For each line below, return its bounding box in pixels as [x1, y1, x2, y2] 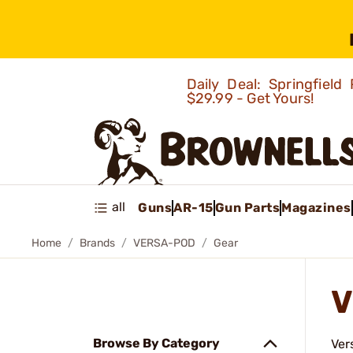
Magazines [281, 199, 351, 215]
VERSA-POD [133, 236, 195, 250]
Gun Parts [214, 199, 280, 215]
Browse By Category [93, 336, 220, 351]
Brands [80, 236, 115, 250]
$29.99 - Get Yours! [186, 90, 318, 107]
